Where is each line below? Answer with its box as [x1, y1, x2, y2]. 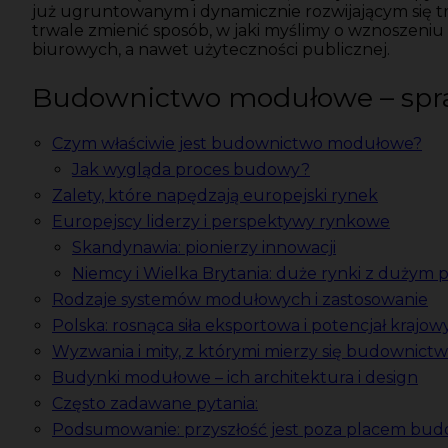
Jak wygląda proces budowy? [72, 160, 310, 180]
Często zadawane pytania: [52, 394, 258, 414]
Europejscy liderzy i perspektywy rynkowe [52, 212, 390, 232]
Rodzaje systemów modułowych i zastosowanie [52, 290, 428, 310]
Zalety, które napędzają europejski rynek [52, 186, 378, 206]
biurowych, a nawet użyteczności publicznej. [32, 40, 390, 59]
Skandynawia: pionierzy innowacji [72, 238, 336, 258]
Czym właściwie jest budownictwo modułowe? [52, 134, 422, 154]
